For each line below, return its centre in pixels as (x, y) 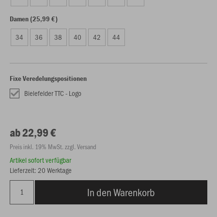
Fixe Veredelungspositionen (48, 78)
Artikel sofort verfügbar (40, 160)
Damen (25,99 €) (34, 19)
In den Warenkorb (121, 192)
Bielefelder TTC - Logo (53, 93)
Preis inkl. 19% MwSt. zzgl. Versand (53, 147)
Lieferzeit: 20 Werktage (41, 170)
